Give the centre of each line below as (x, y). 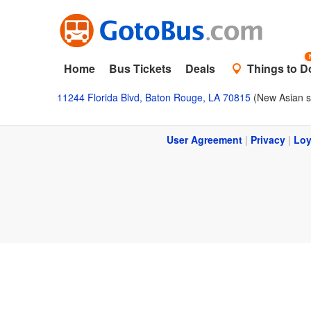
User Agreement (204, 140)
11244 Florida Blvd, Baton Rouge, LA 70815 (154, 97)
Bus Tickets (140, 68)
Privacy (268, 140)
